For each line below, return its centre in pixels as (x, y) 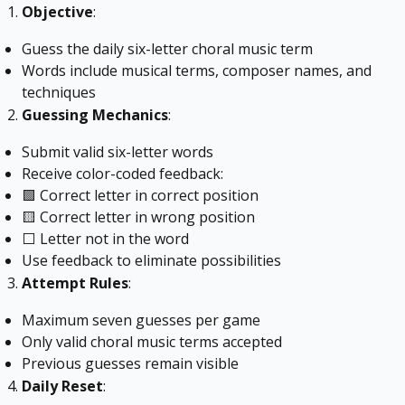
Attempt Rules (75, 283)
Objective (57, 12)
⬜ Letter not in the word (105, 239)
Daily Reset (62, 386)
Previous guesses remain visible (130, 364)
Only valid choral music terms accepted (152, 342)
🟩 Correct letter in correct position (140, 196)
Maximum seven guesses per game (141, 320)
